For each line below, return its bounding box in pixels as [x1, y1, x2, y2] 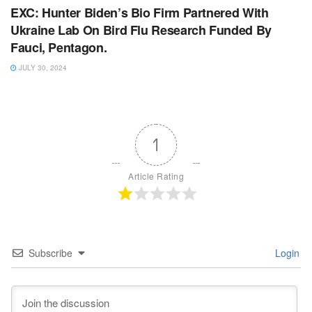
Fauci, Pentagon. [10, 38, 107, 56]
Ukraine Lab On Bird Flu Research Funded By [10, 20, 272, 39]
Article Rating [128, 169, 184, 182]
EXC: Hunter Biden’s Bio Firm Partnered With [10, 3, 269, 22]
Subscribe [29, 245, 72, 260]
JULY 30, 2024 [17, 62, 67, 72]
